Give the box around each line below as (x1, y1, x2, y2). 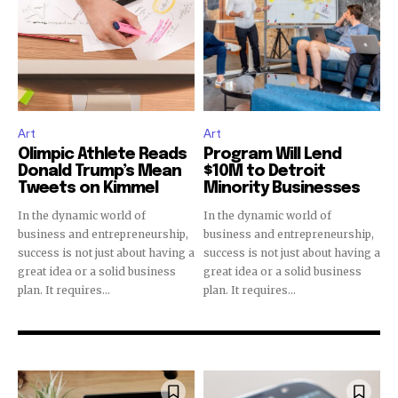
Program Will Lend (203, 146, 341, 163)
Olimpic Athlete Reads (18, 146, 187, 163)
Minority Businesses (203, 179, 360, 196)
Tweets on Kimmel (18, 179, 158, 196)
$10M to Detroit (203, 163, 325, 179)
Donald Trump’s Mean (18, 163, 181, 179)
